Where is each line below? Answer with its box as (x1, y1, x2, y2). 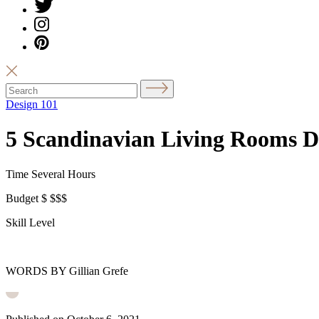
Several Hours (31, 167, 95, 180)
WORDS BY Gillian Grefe (6, 264, 128, 277)
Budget (6, 192, 38, 204)
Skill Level (6, 216, 55, 229)
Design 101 (6, 98, 58, 110)
